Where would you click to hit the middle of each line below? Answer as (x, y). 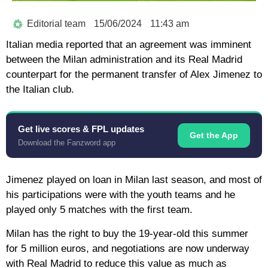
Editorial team (56, 24)
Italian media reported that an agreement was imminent (129, 45)
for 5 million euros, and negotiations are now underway (128, 248)
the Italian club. (40, 90)
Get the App (214, 135)
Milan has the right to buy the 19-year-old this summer (127, 233)
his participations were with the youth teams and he (121, 195)
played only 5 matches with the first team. (99, 210)
